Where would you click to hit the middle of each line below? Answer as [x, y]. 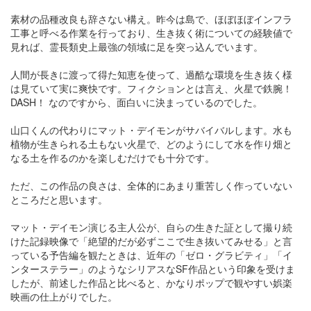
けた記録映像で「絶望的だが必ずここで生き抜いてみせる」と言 [151, 241]
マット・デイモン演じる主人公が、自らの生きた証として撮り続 [151, 227]
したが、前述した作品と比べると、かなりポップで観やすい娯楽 [151, 283]
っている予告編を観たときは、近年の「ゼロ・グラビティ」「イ [151, 255]
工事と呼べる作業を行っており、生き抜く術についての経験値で [151, 33]
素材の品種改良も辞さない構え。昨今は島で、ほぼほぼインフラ [151, 19]
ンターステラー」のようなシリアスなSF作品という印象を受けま [153, 269]
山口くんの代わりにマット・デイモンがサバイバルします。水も [151, 130]
